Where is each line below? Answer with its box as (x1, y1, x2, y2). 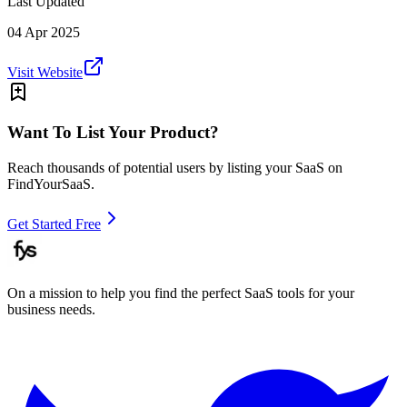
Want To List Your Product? (7, 123, 219, 143)
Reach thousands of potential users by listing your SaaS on (7, 160, 342, 176)
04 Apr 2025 (7, 24, 80, 40)
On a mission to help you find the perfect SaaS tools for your (7, 285, 354, 302)
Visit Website (7, 64, 83, 80)
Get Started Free (7, 216, 101, 233)
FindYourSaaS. (7, 176, 94, 193)
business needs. (7, 302, 95, 318)
